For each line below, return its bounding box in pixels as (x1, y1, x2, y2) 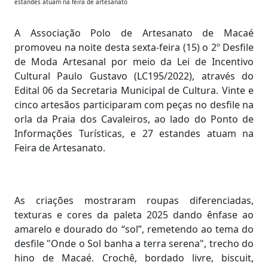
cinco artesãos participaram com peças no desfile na (14, 98, 254, 111)
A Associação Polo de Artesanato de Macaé (14, 26, 254, 39)
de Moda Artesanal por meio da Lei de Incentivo (14, 54, 254, 68)
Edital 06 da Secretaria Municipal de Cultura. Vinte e (14, 83, 254, 97)
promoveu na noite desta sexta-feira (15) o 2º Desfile (14, 40, 254, 54)
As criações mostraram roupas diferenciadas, (14, 193, 254, 207)
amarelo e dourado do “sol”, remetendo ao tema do (14, 222, 254, 236)
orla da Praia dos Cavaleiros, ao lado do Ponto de (14, 112, 254, 126)
